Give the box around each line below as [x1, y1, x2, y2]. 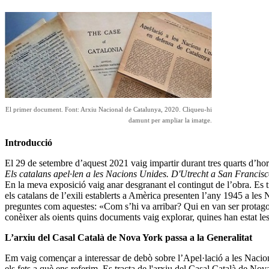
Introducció [5, 137, 52, 148]
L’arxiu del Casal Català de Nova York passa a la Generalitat [5, 232, 252, 243]
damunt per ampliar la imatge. [128, 116, 212, 124]
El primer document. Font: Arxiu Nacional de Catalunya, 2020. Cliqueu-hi [5, 105, 212, 113]
